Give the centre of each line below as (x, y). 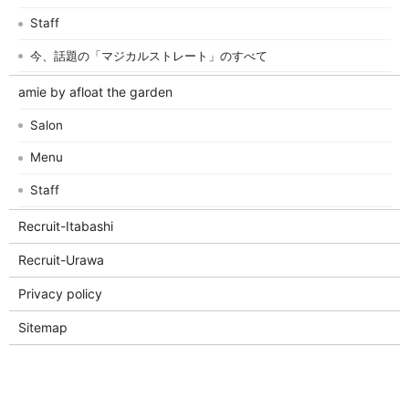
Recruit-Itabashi (65, 226)
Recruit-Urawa (61, 260)
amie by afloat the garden (95, 92)
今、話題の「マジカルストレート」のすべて (149, 55)
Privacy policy (60, 294)
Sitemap (42, 328)
